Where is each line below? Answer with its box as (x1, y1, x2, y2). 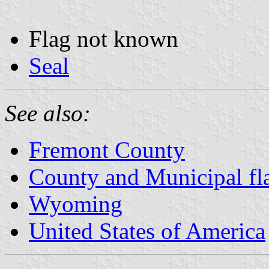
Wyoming (29, 190, 122, 217)
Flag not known (29, 25, 178, 52)
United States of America (29, 217, 265, 244)
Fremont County (29, 136, 185, 163)
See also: (5, 100, 91, 126)
